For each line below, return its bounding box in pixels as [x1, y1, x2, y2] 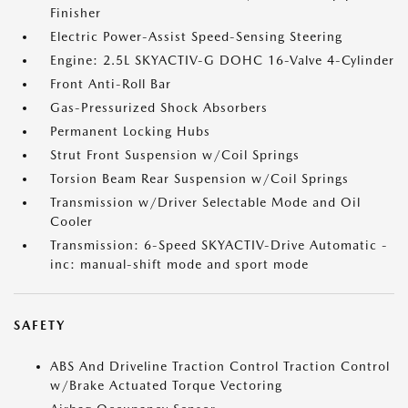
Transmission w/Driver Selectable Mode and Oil [50, 195, 361, 209]
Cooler [50, 214, 93, 229]
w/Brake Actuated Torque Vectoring [50, 378, 282, 393]
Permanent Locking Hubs [50, 124, 210, 138]
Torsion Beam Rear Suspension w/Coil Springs [50, 171, 349, 186]
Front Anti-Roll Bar [50, 76, 171, 91]
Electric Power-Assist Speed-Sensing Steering [50, 29, 342, 44]
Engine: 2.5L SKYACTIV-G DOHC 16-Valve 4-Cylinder [50, 53, 394, 67]
